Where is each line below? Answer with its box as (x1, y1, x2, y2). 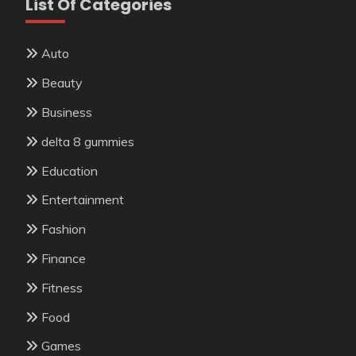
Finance (41, 250, 86, 266)
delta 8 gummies (41, 133, 134, 149)
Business (41, 104, 92, 120)
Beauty (41, 75, 83, 91)
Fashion (41, 221, 86, 238)
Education (41, 162, 98, 179)
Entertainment (41, 192, 124, 208)
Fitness (41, 279, 83, 296)
